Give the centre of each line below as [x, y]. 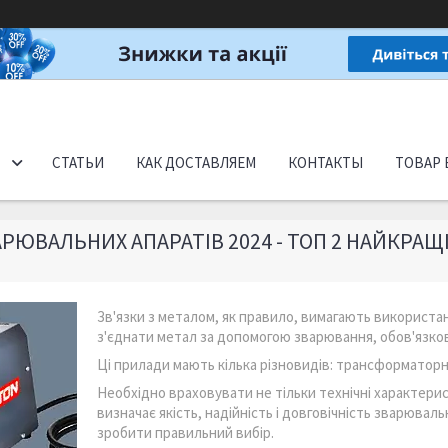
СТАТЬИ [78, 162]
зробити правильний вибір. [185, 432]
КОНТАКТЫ [326, 162]
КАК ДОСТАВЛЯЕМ [196, 162]
